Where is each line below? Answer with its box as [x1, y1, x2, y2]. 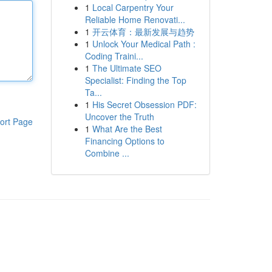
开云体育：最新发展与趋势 [92, 25, 194, 38]
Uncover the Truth [84, 110, 154, 123]
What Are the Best [92, 123, 162, 135]
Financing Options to [84, 135, 165, 147]
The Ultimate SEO [92, 62, 161, 74]
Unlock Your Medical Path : [92, 38, 195, 50]
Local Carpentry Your [92, 1, 174, 13]
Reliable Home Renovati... [84, 13, 185, 25]
